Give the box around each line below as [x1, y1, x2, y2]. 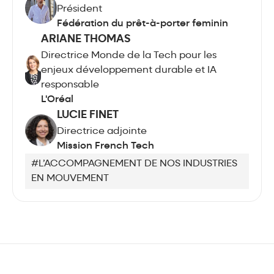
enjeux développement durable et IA [41, 65, 217, 75]
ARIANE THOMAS [41, 33, 131, 45]
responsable [41, 80, 100, 90]
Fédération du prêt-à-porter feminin [57, 18, 228, 29]
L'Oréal [41, 94, 74, 105]
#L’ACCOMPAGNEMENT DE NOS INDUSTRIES [31, 158, 237, 169]
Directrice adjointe [57, 126, 147, 136]
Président [57, 4, 102, 14]
